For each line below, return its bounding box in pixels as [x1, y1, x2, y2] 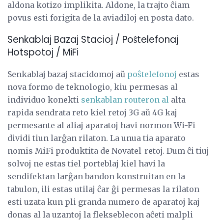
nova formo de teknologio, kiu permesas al [7, 82, 178, 92]
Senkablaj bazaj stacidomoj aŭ [7, 69, 127, 80]
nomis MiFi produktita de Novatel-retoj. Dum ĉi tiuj [7, 146, 209, 156]
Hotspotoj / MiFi [7, 45, 79, 59]
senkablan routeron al [81, 95, 169, 105]
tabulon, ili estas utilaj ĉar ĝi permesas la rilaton [7, 184, 199, 194]
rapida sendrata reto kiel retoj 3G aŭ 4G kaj [7, 108, 177, 118]
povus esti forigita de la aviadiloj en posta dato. [7, 13, 194, 23]
